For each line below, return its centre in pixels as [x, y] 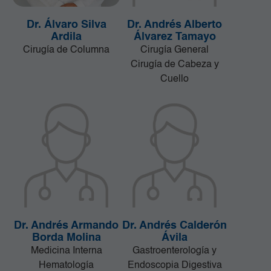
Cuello [175, 80]
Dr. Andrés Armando [66, 226]
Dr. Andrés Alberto [175, 25]
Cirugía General [175, 51]
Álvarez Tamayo [175, 37]
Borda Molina [66, 238]
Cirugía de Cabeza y [175, 65]
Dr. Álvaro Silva [66, 25]
